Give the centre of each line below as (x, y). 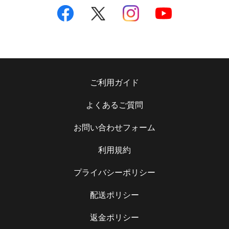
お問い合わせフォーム (114, 128)
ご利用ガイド (114, 83)
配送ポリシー (114, 195)
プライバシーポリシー (114, 173)
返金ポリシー (114, 218)
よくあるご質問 (114, 105)
